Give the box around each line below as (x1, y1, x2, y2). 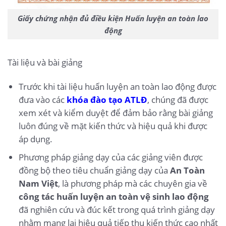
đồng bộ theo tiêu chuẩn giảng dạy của (18, 164, 170, 177)
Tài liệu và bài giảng (8, 56, 82, 69)
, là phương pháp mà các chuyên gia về (58, 178, 207, 190)
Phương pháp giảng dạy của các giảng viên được (18, 151, 203, 163)
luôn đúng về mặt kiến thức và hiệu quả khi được (18, 120, 207, 132)
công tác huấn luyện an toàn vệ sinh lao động (18, 191, 209, 203)
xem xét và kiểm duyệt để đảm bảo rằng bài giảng (18, 107, 213, 119)
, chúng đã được (147, 94, 208, 106)
